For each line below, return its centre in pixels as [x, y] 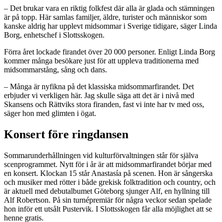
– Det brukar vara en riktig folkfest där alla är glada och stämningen [109, 8]
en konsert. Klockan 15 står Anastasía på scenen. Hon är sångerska [108, 173]
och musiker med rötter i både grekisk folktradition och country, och [110, 182]
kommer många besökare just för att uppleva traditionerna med [101, 60]
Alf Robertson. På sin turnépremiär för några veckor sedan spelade [108, 200]
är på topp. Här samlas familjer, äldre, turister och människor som [105, 17]
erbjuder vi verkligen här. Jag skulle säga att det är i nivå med [99, 95]
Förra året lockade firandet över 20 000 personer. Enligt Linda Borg [110, 52]
